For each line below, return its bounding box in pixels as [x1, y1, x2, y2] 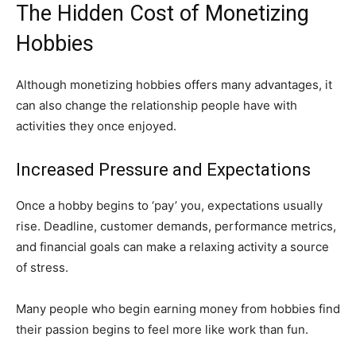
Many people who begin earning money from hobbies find [16, 300, 340, 316]
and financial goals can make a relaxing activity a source [16, 238, 329, 254]
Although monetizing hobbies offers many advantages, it [16, 76, 332, 92]
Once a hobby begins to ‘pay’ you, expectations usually [16, 197, 323, 213]
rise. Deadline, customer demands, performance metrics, [16, 218, 336, 234]
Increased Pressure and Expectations [16, 159, 311, 180]
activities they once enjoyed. [16, 118, 176, 133]
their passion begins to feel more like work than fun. [16, 321, 308, 337]
